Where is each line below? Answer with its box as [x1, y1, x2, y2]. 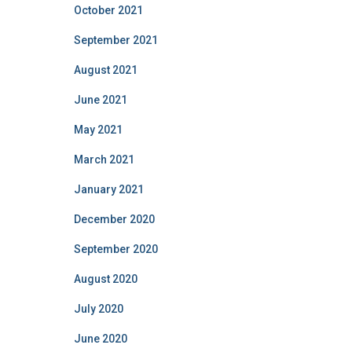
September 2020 [73, 242, 158, 255]
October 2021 [73, 3, 143, 16]
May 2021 [73, 123, 123, 136]
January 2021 [73, 182, 144, 196]
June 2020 [73, 332, 127, 345]
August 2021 [73, 63, 137, 76]
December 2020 [73, 212, 155, 225]
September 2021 [73, 33, 158, 46]
